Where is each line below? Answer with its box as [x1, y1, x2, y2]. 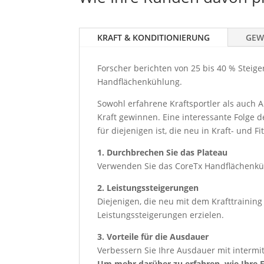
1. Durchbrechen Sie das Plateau [97, 147, 228, 159]
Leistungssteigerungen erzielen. [97, 209, 225, 221]
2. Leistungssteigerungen [97, 182, 199, 194]
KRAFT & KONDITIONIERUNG [97, 32, 210, 44]
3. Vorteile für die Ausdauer [97, 231, 209, 243]
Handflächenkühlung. [97, 76, 183, 88]
